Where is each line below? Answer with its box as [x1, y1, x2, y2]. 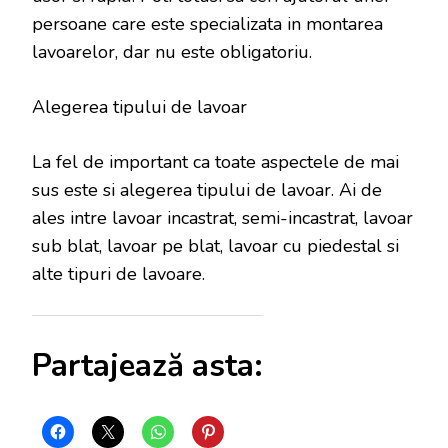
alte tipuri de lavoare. [32, 262, 205, 287]
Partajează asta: [32, 345, 263, 388]
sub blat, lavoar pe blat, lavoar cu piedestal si [32, 234, 399, 259]
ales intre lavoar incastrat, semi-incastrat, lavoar [32, 206, 413, 231]
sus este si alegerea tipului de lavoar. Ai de [32, 178, 382, 203]
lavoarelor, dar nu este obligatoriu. [32, 40, 312, 65]
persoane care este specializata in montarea [32, 12, 383, 37]
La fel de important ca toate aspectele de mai [32, 150, 399, 175]
